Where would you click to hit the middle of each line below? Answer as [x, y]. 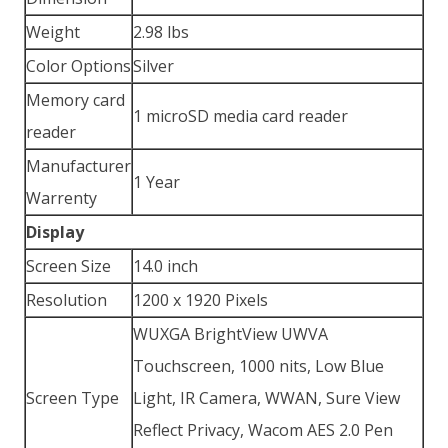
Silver [153, 66]
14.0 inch [165, 266]
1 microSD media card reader [240, 116]
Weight [53, 32]
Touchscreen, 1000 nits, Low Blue [258, 366]
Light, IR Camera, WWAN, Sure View [266, 398]
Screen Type [72, 398]
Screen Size [68, 266]
